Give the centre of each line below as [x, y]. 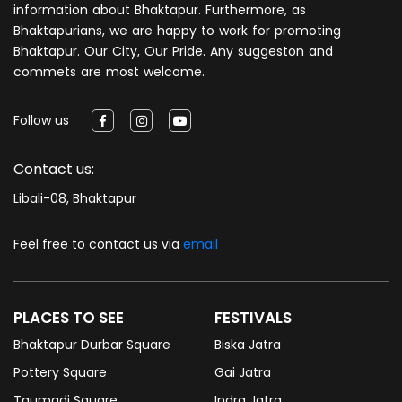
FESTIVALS [257, 317]
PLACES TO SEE [73, 317]
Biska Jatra [251, 344]
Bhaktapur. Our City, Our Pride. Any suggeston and [173, 51]
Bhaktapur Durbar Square [96, 344]
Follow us [41, 121]
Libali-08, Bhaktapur [75, 198]
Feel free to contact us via [101, 244]
